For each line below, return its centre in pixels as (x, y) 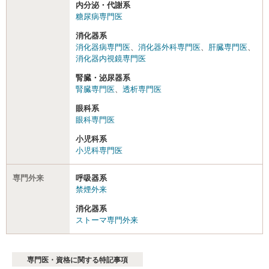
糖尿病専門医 (99, 17)
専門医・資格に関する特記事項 (77, 260)
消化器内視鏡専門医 (111, 59)
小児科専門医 (99, 150)
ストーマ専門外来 (107, 220)
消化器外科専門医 (169, 47)
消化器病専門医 (103, 47)
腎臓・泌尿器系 (103, 78)
